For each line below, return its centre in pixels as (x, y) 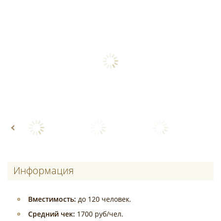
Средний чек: (52, 214)
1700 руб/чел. (99, 214)
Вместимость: (52, 199)
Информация (44, 170)
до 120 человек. (104, 199)
